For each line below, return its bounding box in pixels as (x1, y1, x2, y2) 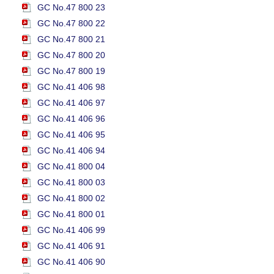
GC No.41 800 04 (37, 161, 105, 171)
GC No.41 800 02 (37, 193, 105, 203)
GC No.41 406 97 (37, 98, 105, 108)
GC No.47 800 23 (37, 2, 105, 12)
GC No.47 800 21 (37, 34, 105, 44)
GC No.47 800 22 (37, 18, 105, 28)
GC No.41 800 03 (37, 177, 105, 187)
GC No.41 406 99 (37, 225, 105, 235)
